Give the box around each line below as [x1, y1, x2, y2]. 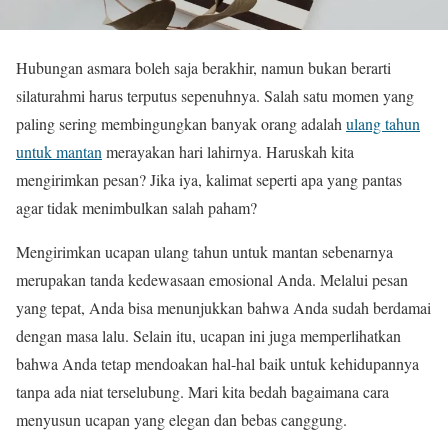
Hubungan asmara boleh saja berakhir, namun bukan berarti [16, 56, 391, 78]
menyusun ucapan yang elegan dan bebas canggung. [16, 408, 347, 430]
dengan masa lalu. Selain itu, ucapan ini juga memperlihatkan [16, 324, 401, 346]
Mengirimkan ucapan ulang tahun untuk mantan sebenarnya [16, 240, 393, 262]
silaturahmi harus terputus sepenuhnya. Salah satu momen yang [16, 84, 414, 106]
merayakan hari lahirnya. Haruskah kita [102, 140, 354, 162]
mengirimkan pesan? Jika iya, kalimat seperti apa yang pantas [16, 168, 402, 190]
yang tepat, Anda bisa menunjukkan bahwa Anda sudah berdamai [16, 296, 431, 318]
